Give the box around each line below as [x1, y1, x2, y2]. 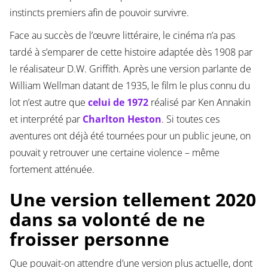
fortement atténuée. [9, 163, 95, 176]
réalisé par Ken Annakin [148, 96, 251, 109]
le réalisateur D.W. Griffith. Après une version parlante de [9, 62, 251, 76]
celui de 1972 [87, 96, 148, 109]
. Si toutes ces [161, 112, 220, 126]
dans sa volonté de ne [9, 207, 205, 232]
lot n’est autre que [9, 96, 88, 109]
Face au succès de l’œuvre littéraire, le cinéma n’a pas [9, 29, 235, 42]
